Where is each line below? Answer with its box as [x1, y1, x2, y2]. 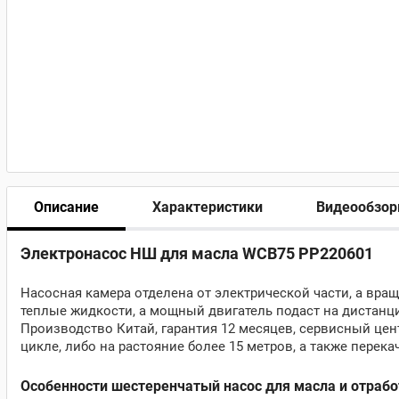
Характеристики [152, 198, 263, 216]
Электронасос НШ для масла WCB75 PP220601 [20, 244, 373, 263]
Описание [34, 198, 99, 216]
